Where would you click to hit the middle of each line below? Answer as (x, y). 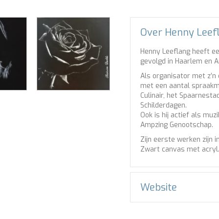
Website (159, 187)
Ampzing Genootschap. (177, 125)
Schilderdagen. (164, 105)
